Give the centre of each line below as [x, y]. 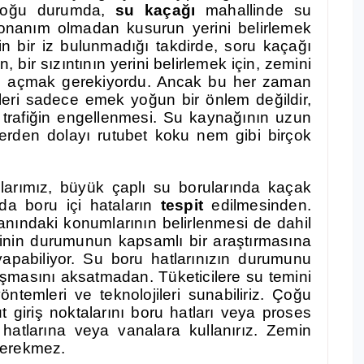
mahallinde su [253, 10]
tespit [178, 205]
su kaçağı [155, 10]
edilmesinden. [257, 205]
